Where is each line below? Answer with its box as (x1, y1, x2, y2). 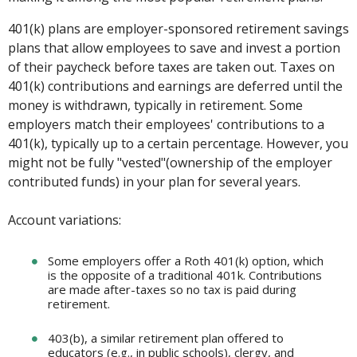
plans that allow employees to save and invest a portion (8, 39, 340, 57)
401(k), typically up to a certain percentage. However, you (8, 135, 348, 152)
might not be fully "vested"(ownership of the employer (8, 154, 332, 171)
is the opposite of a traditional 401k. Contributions (48, 267, 322, 283)
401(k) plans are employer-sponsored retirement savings (8, 20, 349, 37)
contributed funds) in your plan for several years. (8, 173, 300, 190)
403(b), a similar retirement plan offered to (48, 330, 284, 346)
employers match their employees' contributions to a (8, 116, 324, 133)
